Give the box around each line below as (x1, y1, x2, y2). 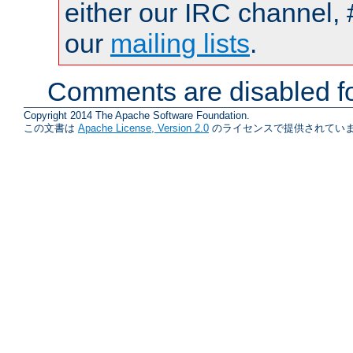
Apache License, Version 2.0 (78, 122, 209, 135)
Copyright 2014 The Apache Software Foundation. (24, 110, 250, 122)
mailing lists (110, 28, 250, 58)
